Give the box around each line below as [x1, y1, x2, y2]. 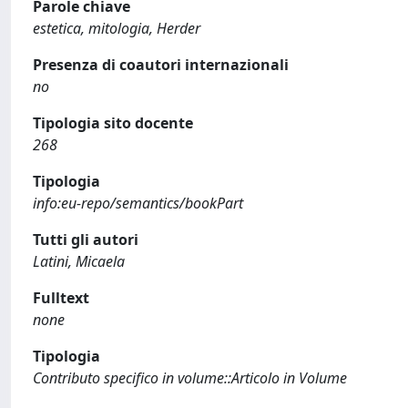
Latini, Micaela [33, 250, 125, 271]
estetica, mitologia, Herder [33, 17, 200, 38]
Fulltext [33, 287, 89, 308]
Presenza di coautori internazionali [33, 54, 289, 75]
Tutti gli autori [33, 229, 138, 250]
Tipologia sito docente [33, 112, 193, 133]
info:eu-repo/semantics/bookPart [33, 192, 243, 213]
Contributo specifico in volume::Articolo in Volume [33, 367, 347, 388]
